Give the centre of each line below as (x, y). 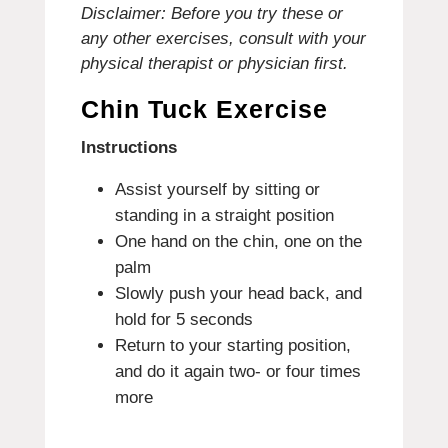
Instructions (128, 147)
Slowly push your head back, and (238, 293)
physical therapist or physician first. (214, 63)
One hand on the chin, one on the (238, 241)
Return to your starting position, (232, 345)
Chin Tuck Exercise (204, 109)
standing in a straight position (224, 215)
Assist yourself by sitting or (217, 189)
